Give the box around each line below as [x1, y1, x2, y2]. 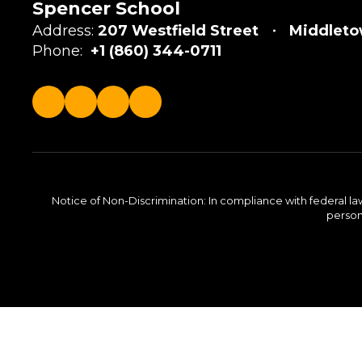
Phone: [32, 42, 82, 60]
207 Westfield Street [98, 22, 259, 40]
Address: [32, 22, 94, 40]
